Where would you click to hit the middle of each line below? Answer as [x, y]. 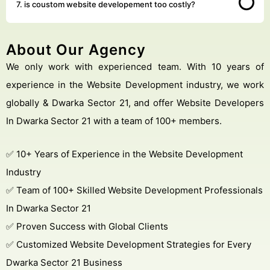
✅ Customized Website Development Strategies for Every [129, 244]
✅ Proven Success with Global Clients [87, 226]
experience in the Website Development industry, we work [135, 84]
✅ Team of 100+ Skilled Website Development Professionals [134, 190]
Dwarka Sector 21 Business [64, 262]
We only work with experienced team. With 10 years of [10, 66]
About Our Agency [76, 49]
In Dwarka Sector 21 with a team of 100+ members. [114, 121]
